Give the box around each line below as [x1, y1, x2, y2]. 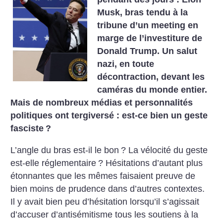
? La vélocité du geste [121, 145, 208, 155]
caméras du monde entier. [97, 85, 208, 95]
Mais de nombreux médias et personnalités [10, 98, 193, 108]
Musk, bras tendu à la [97, 7, 188, 17]
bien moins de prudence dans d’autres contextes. [10, 183, 205, 194]
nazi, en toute [97, 59, 155, 69]
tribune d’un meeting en [97, 20, 199, 30]
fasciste [10, 123, 44, 133]
